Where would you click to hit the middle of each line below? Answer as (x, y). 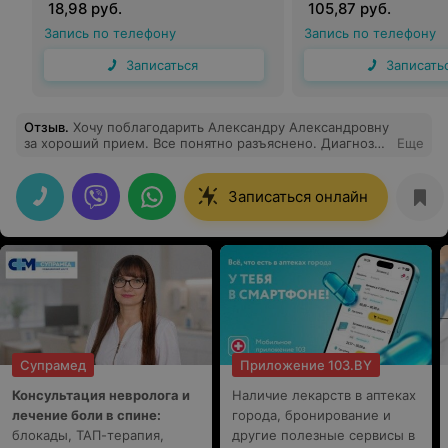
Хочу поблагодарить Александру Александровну (231, 127)
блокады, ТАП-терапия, (88, 435)
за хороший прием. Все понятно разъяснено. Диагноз (199, 143)
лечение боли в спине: (86, 415)
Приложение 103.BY (306, 365)
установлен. (63, 159)
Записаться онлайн (298, 196)
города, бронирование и (311, 415)
